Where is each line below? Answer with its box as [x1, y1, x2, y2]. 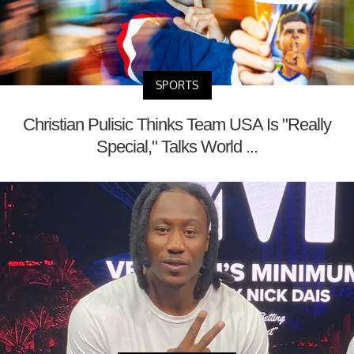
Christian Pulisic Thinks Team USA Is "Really [23, 114, 331, 134]
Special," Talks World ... [96, 136, 258, 156]
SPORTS [155, 77, 199, 92]
